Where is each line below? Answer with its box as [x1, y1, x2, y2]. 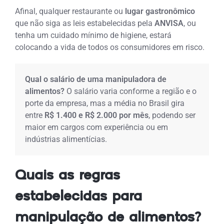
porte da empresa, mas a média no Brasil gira [25, 98, 185, 108]
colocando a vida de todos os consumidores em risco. [15, 42, 205, 52]
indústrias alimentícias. [25, 134, 107, 144]
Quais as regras [15, 168, 120, 183]
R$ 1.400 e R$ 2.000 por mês [44, 110, 149, 120]
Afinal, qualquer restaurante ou [15, 6, 123, 16]
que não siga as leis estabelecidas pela [15, 18, 155, 28]
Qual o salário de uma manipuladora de [25, 74, 167, 84]
